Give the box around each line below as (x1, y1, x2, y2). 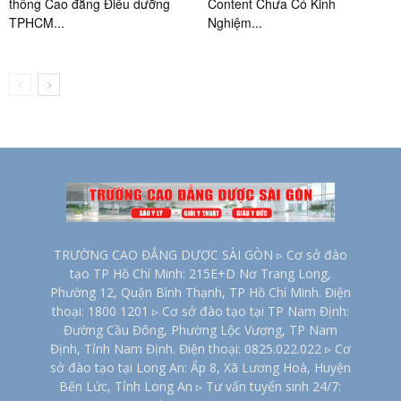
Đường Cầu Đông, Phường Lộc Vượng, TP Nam (63, 321, 337, 339)
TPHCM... (9, 13, 64, 32)
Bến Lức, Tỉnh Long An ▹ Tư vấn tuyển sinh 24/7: (59, 378, 342, 396)
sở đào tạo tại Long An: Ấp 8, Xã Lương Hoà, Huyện (49, 359, 351, 377)
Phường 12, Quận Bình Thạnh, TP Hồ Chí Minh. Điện (49, 284, 351, 302)
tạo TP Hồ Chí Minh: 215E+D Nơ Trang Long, (69, 265, 331, 283)
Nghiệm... (207, 13, 262, 32)
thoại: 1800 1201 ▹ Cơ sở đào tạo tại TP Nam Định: (51, 303, 349, 320)
